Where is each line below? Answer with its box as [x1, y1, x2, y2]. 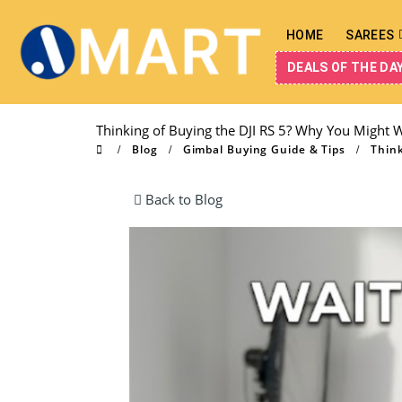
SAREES [345, 28, 395, 42]
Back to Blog [142, 190, 223, 208]
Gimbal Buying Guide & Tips [182, 142, 346, 157]
